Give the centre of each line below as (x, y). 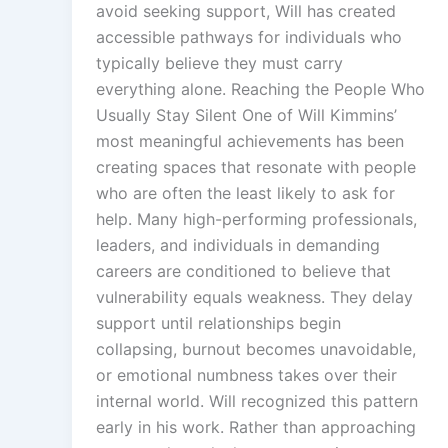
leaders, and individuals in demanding (238, 245)
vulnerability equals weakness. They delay (254, 297)
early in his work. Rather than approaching (256, 427)
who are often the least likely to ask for (245, 193)
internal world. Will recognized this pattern (257, 401)
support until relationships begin (218, 323)
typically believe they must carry (219, 63)
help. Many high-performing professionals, (256, 219)
